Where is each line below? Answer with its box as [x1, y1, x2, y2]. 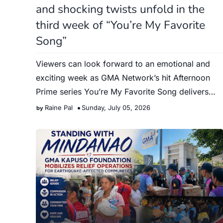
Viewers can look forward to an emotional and [36, 59, 210, 69]
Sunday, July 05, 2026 [82, 104, 150, 111]
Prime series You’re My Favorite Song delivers [36, 87, 209, 97]
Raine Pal [45, 104, 73, 111]
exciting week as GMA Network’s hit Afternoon [36, 73, 210, 83]
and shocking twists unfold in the [36, 1, 205, 17]
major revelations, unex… [36, 101, 130, 111]
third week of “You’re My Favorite [36, 17, 205, 33]
